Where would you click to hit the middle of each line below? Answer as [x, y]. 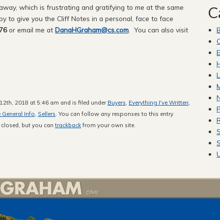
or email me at [31, 30]
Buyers [117, 103]
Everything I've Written [159, 103]
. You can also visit [158, 30]
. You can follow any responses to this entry [114, 114]
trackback [68, 125]
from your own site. [108, 125]
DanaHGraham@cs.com [92, 30]
